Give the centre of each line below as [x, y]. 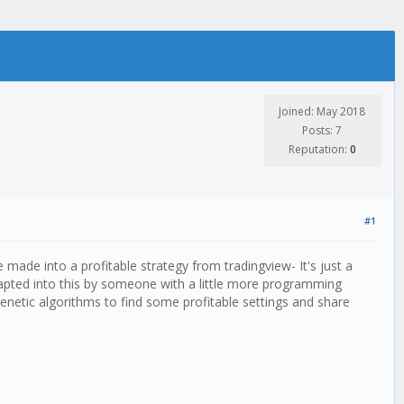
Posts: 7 [322, 130]
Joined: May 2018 [322, 111]
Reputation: [319, 149]
